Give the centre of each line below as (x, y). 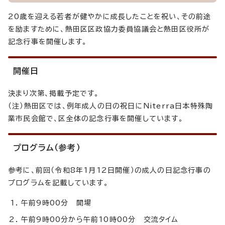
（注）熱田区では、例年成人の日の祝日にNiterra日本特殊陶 (111, 106)
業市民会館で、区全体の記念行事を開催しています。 (96, 119)
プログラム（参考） (47, 148)
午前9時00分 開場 (56, 203)
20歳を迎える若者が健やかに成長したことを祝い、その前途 (110, 17)
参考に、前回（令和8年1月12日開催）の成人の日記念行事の (109, 171)
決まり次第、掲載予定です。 (54, 94)
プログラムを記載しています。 (58, 183)
